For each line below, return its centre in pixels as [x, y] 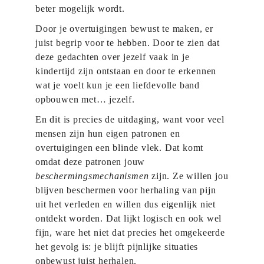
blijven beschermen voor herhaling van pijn [126, 190]
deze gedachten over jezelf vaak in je [113, 57]
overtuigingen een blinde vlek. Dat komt [120, 148]
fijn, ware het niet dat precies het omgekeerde [130, 232]
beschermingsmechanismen [92, 176]
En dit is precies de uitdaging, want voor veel [130, 119]
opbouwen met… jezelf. [85, 99]
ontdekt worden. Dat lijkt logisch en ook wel [129, 218]
